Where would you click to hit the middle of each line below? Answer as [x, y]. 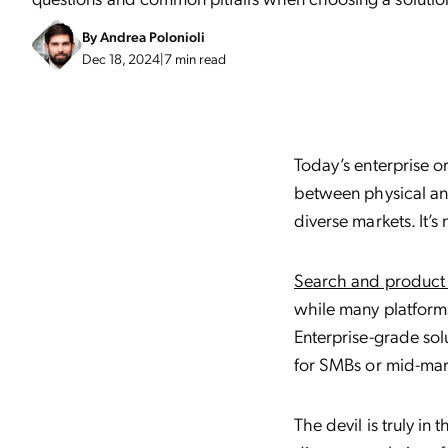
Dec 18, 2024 [121, 58]
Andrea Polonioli [152, 36]
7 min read [195, 58]
